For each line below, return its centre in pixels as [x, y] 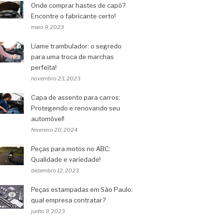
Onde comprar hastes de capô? [78, 5]
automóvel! [48, 119]
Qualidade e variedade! [66, 159]
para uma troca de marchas [72, 57]
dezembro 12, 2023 [55, 170]
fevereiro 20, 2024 [54, 130]
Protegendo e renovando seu [76, 108]
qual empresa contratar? [68, 200]
